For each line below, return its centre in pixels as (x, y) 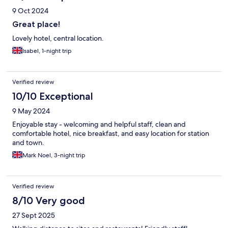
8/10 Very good (49, 201)
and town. (28, 143)
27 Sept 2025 (34, 216)
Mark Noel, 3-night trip (54, 155)
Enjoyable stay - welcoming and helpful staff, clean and (99, 124)
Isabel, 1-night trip (47, 51)
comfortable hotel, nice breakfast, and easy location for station (111, 134)
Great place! (36, 24)
